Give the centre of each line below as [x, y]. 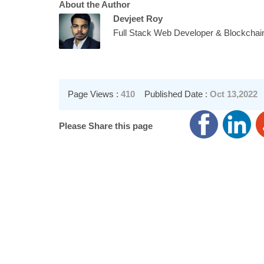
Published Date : [174, 95]
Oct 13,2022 [233, 95]
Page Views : [94, 95]
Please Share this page [105, 126]
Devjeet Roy [138, 19]
